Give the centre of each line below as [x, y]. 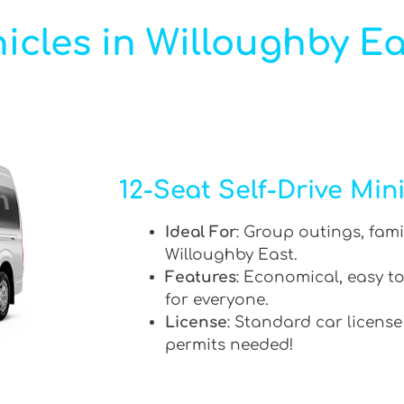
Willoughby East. [231, 255]
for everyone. [217, 300]
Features [201, 278]
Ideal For [201, 233]
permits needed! [230, 345]
